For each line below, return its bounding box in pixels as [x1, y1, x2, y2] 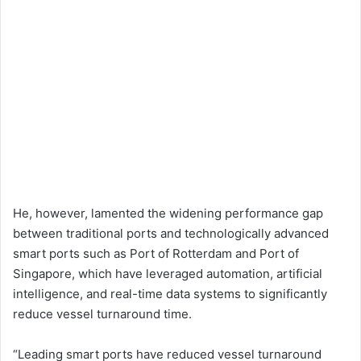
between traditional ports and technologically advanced [13, 226, 329, 242]
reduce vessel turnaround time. [13, 306, 192, 322]
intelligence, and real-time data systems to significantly [13, 286, 327, 302]
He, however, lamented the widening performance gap [13, 205, 323, 222]
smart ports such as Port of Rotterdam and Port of [13, 246, 299, 262]
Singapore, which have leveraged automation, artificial [13, 266, 322, 282]
